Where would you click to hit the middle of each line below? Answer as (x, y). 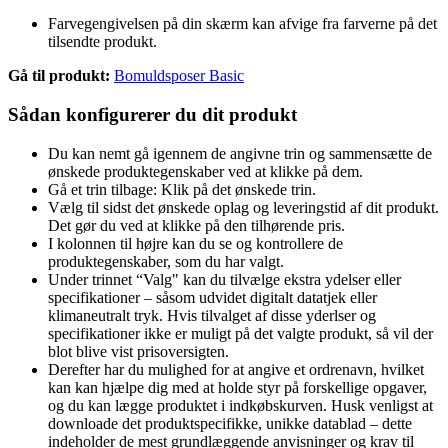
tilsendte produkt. (102, 42)
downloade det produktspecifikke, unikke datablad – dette (230, 423)
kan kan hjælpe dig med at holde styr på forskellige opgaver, (237, 387)
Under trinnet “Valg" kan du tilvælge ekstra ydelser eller (224, 279)
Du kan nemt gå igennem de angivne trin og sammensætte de (240, 153)
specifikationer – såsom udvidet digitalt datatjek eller (212, 297)
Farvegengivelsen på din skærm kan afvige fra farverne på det (242, 24)
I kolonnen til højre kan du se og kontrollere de (195, 243)
